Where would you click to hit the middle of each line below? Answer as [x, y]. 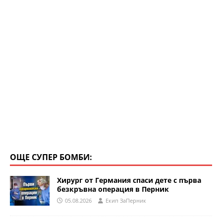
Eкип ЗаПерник [126, 201]
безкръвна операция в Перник [113, 189]
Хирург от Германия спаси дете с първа [129, 180]
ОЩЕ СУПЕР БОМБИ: [51, 157]
